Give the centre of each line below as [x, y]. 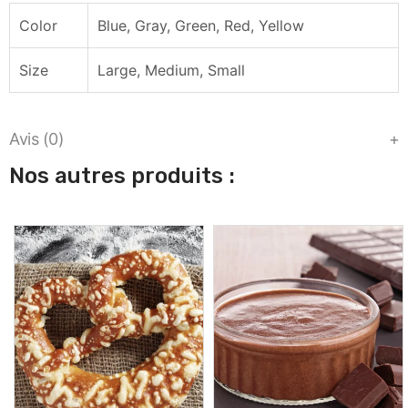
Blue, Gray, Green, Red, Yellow [201, 25]
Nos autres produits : [122, 175]
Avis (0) [36, 138]
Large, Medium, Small [171, 70]
